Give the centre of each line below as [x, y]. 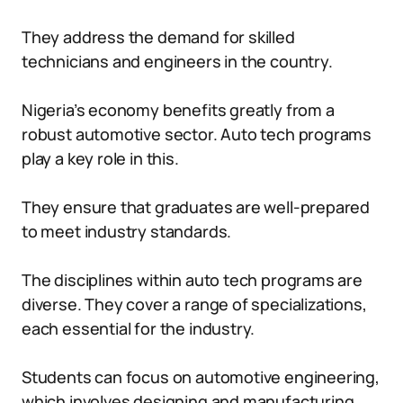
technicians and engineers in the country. [177, 61]
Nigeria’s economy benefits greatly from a [178, 110]
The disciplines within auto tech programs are [192, 280]
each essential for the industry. [139, 328]
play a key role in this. [100, 158]
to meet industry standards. [127, 231]
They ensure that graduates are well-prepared [196, 207]
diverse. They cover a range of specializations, [194, 304]
